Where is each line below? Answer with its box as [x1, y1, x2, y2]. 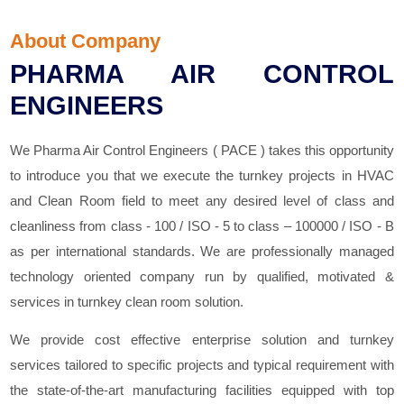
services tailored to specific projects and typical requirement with [10, 357, 394, 373]
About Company [10, 30, 161, 53]
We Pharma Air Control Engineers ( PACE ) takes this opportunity [10, 142, 394, 159]
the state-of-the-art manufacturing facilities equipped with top [10, 382, 394, 399]
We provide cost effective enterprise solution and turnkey [10, 332, 394, 348]
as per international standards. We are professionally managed [10, 243, 394, 260]
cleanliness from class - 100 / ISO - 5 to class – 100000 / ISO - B [10, 218, 394, 234]
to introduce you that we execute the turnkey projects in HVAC [10, 168, 394, 184]
